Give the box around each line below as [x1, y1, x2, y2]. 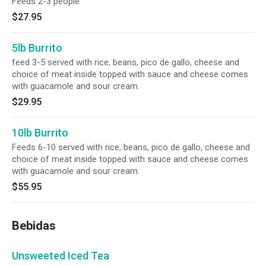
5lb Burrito [12, 42, 62, 54]
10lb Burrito [12, 126, 68, 139]
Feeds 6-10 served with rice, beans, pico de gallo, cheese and [12, 142, 250, 153]
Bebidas [12, 218, 56, 233]
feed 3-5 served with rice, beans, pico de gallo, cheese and [12, 57, 239, 68]
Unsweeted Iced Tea [12, 249, 109, 262]
